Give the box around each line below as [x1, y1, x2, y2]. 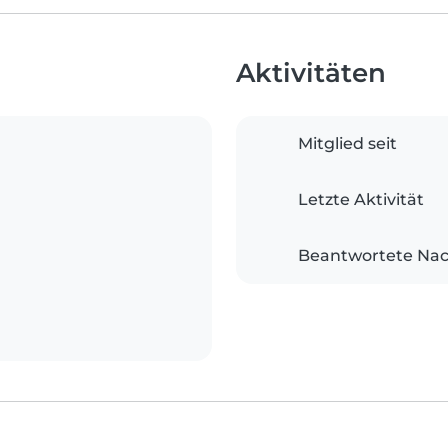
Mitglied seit [298, 134, 397, 154]
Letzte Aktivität [298, 190, 424, 210]
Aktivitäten [236, 57, 386, 89]
